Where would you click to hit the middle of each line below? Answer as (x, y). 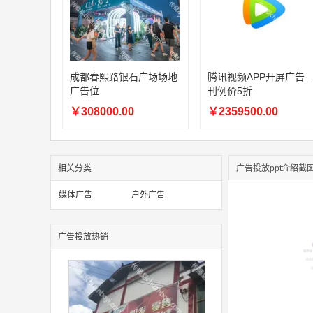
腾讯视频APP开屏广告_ (259, 77)
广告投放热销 (83, 237)
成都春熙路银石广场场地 (124, 77)
